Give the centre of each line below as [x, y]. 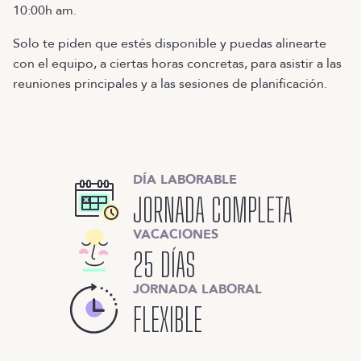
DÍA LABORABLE [185, 179]
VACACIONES [176, 234]
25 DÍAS [164, 265]
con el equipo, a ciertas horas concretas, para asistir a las [177, 63]
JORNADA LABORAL [197, 289]
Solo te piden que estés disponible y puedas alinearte [170, 43]
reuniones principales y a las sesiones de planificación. [170, 83]
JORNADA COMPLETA [213, 210]
